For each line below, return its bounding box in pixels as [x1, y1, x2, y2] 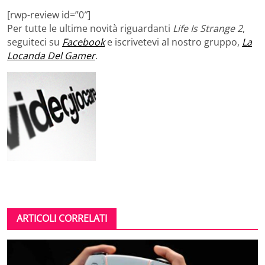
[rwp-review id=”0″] [7, 8, 91, 22]
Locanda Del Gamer [7, 49, 95, 63]
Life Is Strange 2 [173, 22, 243, 35]
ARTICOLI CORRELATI [17, 212, 107, 225]
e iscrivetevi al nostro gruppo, [107, 35, 242, 49]
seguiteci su [7, 35, 62, 49]
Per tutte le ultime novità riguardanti [7, 22, 173, 35]
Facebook [62, 35, 105, 49]
